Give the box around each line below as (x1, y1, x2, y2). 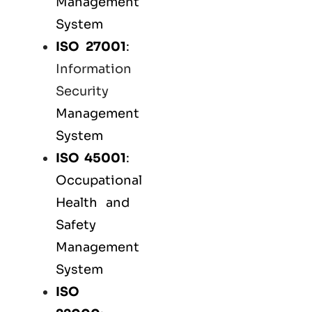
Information (56, 61, 132, 77)
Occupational (56, 173, 142, 189)
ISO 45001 (56, 150, 126, 166)
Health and (56, 195, 130, 211)
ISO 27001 (56, 39, 126, 55)
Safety (56, 217, 96, 233)
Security (56, 84, 109, 100)
